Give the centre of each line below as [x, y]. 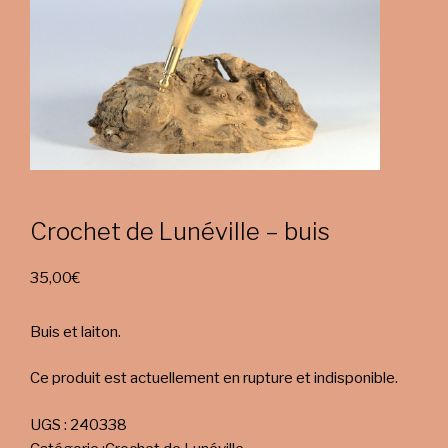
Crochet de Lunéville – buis [180, 231]
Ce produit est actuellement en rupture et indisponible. [214, 378]
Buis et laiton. [75, 331]
